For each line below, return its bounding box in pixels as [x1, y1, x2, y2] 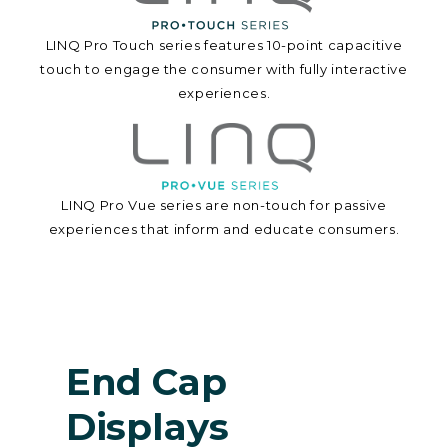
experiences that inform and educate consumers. [48, 221, 400, 238]
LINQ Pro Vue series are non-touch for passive [61, 197, 387, 214]
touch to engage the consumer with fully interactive [40, 61, 408, 78]
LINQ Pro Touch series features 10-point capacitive [45, 37, 403, 54]
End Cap [65, 359, 227, 405]
